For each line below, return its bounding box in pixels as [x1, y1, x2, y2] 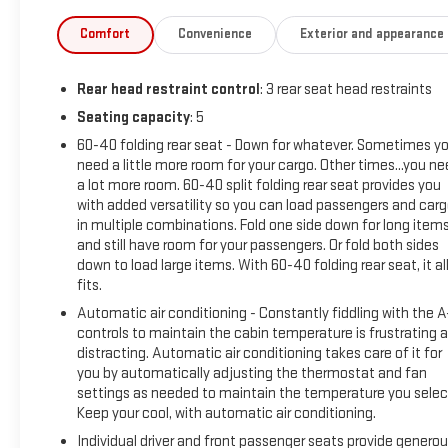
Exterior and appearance [299, 26, 444, 43]
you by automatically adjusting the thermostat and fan [76, 364, 427, 384]
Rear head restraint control [76, 80, 260, 100]
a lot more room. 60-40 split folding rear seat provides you [76, 176, 441, 196]
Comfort [80, 26, 131, 43]
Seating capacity [76, 108, 190, 128]
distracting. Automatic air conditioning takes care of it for [76, 344, 442, 364]
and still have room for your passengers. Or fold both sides [76, 236, 439, 256]
